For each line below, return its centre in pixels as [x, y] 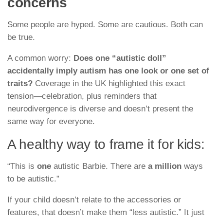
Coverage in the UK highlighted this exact [109, 83]
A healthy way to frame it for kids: [106, 145]
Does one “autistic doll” [120, 58]
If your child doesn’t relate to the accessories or [94, 200]
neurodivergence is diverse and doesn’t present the [100, 109]
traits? [20, 83]
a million [165, 166]
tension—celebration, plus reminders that [82, 96]
